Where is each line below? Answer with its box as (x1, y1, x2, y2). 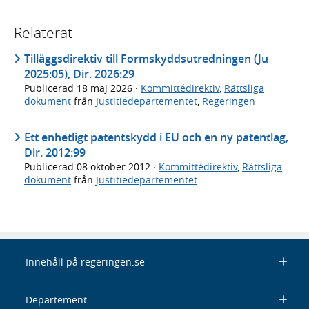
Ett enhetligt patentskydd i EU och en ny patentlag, (24, 129, 288, 145)
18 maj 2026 (77, 81, 135, 95)
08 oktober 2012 (77, 159, 153, 173)
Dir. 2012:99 (24, 144, 86, 160)
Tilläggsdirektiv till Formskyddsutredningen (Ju (24, 51, 268, 67)
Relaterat (14, 23, 72, 43)
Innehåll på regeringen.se (25, 255, 145, 268)
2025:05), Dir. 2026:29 (24, 66, 134, 82)
